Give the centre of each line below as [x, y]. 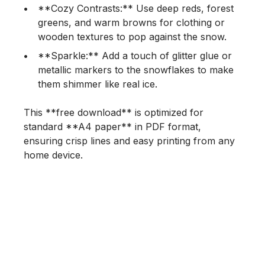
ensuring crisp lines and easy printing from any [129, 140]
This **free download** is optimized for [114, 112]
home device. [53, 155]
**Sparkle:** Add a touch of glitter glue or [135, 55]
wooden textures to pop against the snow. [132, 36]
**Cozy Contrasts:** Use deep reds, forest [136, 8]
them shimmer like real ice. [98, 84]
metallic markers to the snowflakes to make [136, 70]
